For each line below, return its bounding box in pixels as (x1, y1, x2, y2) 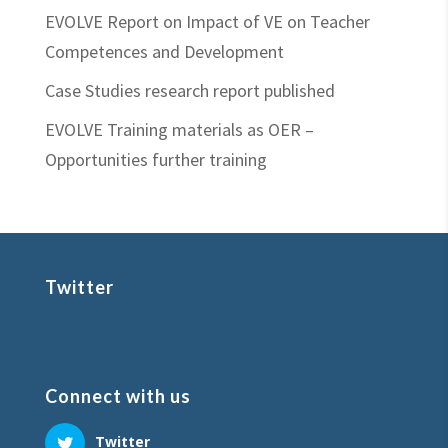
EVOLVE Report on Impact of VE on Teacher (44, 10, 370, 33)
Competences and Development (44, 40, 284, 63)
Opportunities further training (44, 148, 267, 171)
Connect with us (44, 385, 191, 408)
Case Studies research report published (44, 79, 335, 102)
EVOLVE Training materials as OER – (44, 118, 314, 141)
